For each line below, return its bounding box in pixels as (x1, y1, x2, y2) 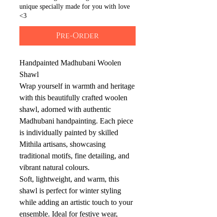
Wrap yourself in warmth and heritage (19, 82, 135, 91)
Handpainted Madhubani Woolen (19, 59, 121, 67)
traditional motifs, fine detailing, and (19, 152, 129, 160)
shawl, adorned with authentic (19, 105, 111, 114)
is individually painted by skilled (19, 128, 118, 137)
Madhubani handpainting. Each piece (19, 117, 133, 125)
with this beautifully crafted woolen (19, 93, 127, 102)
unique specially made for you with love (19, 3, 130, 11)
